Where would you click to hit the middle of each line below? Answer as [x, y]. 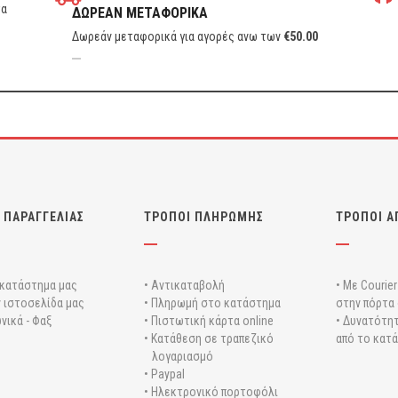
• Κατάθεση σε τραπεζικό [209, 338]
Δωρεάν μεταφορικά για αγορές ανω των [178, 36]
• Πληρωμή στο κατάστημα [213, 303]
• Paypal [165, 374]
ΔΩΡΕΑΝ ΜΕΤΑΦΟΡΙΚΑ [140, 13]
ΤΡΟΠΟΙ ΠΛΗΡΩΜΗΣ [204, 217]
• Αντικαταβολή [185, 285]
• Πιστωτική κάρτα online [209, 321]
